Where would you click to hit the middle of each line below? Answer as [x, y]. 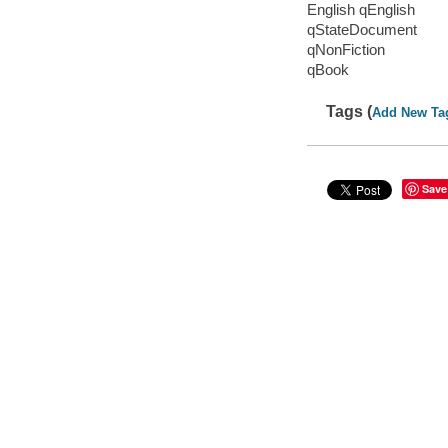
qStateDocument [361, 30]
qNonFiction [345, 50]
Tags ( [349, 111]
